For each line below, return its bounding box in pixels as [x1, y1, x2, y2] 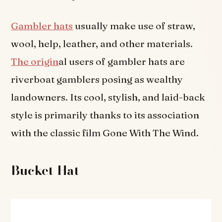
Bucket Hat [11, 160, 79, 180]
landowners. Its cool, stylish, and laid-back [11, 91, 206, 103]
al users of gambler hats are [58, 55, 185, 67]
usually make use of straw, [73, 19, 196, 32]
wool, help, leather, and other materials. [11, 37, 193, 50]
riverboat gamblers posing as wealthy [11, 73, 183, 85]
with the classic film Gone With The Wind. [11, 126, 199, 139]
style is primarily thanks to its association [11, 109, 200, 121]
